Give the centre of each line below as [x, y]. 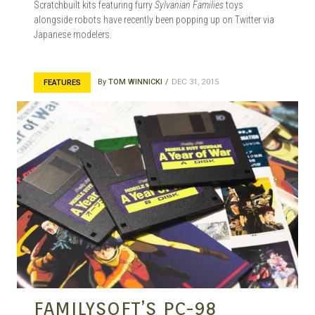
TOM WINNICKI [135, 82]
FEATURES [62, 82]
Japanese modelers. [73, 34]
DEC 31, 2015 [195, 82]
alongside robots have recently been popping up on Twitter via [154, 19]
